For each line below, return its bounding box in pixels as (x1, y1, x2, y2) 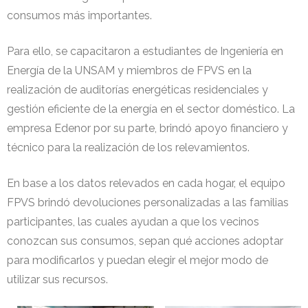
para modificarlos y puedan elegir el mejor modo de (7, 253, 268, 267)
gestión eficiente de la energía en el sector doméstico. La (7, 102, 295, 115)
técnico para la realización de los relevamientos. (7, 140, 250, 154)
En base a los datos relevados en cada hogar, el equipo (7, 176, 285, 190)
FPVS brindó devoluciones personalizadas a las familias (7, 195, 289, 209)
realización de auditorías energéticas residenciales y (7, 82, 268, 96)
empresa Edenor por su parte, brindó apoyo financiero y (7, 121, 288, 135)
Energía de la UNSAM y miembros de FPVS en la (7, 63, 252, 77)
